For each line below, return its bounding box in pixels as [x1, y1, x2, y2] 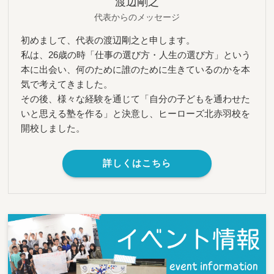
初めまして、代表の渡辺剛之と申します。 [20, 34, 195, 45]
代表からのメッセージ [94, 12, 180, 22]
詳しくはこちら [103, 158, 171, 169]
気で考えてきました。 [20, 78, 113, 89]
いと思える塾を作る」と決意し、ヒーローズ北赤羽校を [20, 108, 250, 119]
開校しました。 [20, 122, 85, 133]
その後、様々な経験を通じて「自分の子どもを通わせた [20, 93, 250, 104]
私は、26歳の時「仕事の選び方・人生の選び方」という [20, 49, 251, 60]
